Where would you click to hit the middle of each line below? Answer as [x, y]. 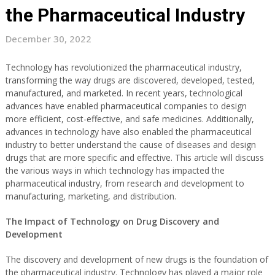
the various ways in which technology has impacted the [115, 171]
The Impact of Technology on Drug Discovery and [112, 222]
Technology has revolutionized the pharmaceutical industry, [123, 68]
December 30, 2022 [48, 39]
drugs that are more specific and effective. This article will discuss [134, 158]
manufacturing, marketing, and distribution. [91, 196]
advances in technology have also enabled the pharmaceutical [128, 132]
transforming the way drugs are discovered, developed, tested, [130, 80]
